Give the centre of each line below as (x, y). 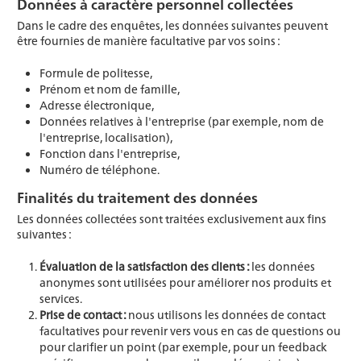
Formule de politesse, (96, 73)
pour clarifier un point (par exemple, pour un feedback (183, 347)
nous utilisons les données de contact (227, 315)
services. (61, 299)
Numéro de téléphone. (100, 170)
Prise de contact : (84, 315)
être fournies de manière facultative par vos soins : (149, 41)
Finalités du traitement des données (137, 197)
